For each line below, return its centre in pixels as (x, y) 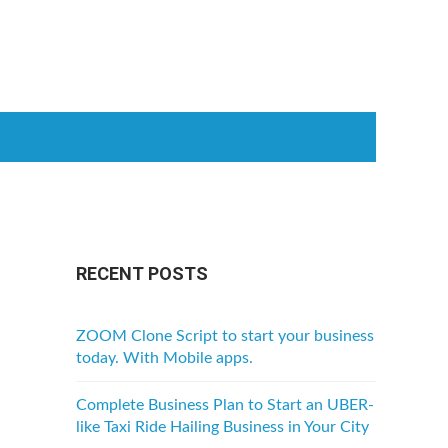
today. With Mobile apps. (164, 358)
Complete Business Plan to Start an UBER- (225, 405)
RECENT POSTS (142, 273)
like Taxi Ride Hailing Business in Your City (222, 427)
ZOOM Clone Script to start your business (225, 336)
